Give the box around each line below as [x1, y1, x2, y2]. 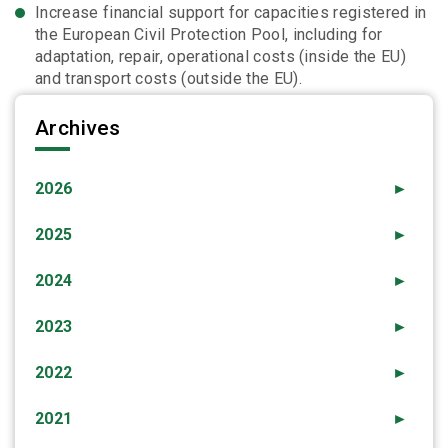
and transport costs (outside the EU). [35, 69, 302, 89]
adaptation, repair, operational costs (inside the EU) [35, 47, 406, 67]
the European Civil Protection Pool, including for [35, 25, 383, 45]
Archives [35, 116, 121, 141]
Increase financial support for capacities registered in [35, 3, 427, 23]
